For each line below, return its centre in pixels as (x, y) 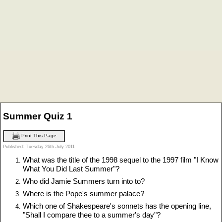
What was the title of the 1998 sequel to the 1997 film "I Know (121, 160)
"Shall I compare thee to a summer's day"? (92, 215)
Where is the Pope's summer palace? (83, 194)
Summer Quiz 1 (38, 116)
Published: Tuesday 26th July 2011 (39, 146)
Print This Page (38, 135)
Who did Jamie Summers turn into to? (84, 181)
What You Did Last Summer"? (71, 169)
